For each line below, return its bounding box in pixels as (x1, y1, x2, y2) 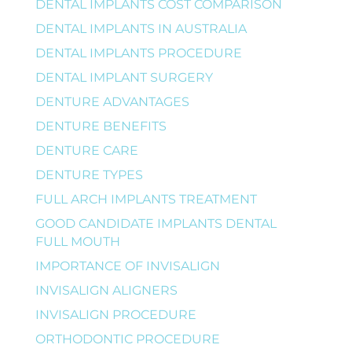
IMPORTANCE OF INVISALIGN (35, 258, 220, 273)
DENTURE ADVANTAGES (35, 93, 189, 109)
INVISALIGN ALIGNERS (35, 282, 178, 298)
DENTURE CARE (35, 142, 138, 158)
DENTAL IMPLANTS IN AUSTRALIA (35, 20, 247, 36)
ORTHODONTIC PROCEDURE (35, 331, 220, 346)
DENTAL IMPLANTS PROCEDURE (35, 45, 242, 60)
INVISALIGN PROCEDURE (35, 306, 196, 322)
